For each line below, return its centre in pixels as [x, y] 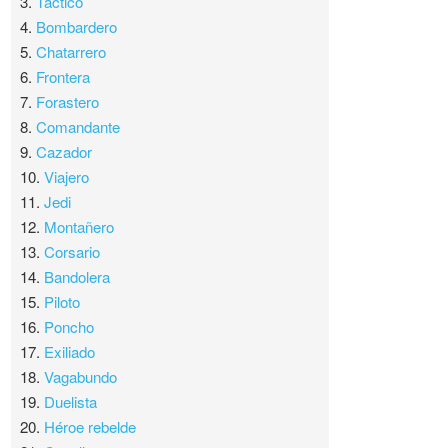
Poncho [69, 327]
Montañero [79, 227]
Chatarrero [71, 52]
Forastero [68, 102]
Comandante [78, 127]
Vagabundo [81, 377]
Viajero [67, 177]
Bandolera [77, 277]
